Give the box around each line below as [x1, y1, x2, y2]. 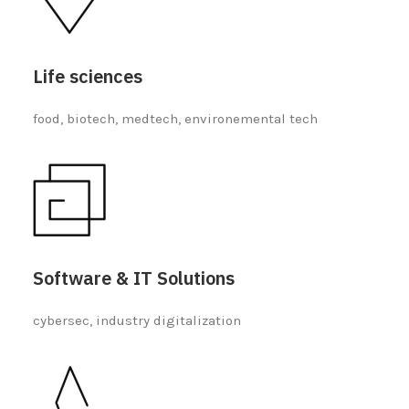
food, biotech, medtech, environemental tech [33, 110, 318, 127]
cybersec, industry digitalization [33, 312, 241, 329]
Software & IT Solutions [33, 266, 235, 290]
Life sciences [33, 64, 142, 89]
